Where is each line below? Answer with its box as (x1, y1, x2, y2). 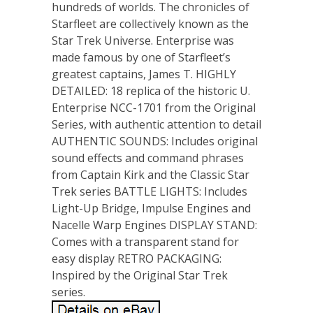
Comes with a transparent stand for (52, 234, 239, 249)
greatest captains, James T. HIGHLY (52, 66, 236, 82)
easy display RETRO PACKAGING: (52, 251, 221, 266)
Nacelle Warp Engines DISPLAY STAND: (52, 217, 257, 233)
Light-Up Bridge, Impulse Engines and (52, 201, 251, 216)
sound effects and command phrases (52, 150, 244, 166)
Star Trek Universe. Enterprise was (52, 33, 234, 48)
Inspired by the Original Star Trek (52, 268, 228, 283)
